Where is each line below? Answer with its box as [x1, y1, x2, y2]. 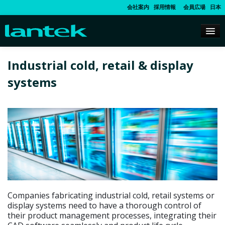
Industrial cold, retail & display [8, 57, 193, 74]
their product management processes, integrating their [8, 210, 216, 221]
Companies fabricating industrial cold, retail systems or [8, 190, 214, 201]
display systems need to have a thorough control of [8, 200, 201, 211]
